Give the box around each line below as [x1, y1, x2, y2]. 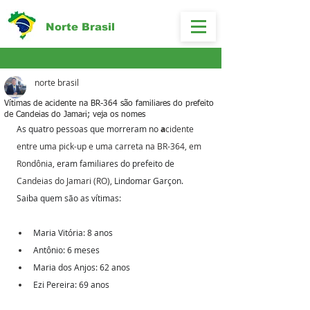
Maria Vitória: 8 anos [33, 227, 113, 238]
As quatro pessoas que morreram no [17, 123, 158, 134]
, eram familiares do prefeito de [53, 158, 176, 169]
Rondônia [17, 158, 53, 169]
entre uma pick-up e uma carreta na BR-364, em [17, 140, 203, 152]
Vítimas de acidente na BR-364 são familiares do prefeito [4, 100, 214, 108]
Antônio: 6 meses [33, 244, 100, 255]
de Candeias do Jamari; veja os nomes [4, 111, 145, 119]
